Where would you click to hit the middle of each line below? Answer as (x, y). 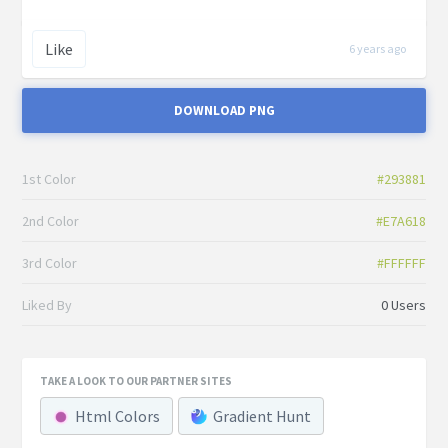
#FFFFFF (401, 263)
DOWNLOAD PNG (224, 111)
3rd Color (50, 263)
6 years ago (377, 49)
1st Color (49, 179)
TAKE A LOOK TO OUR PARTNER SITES (136, 380)
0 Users (403, 305)
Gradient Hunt (262, 415)
